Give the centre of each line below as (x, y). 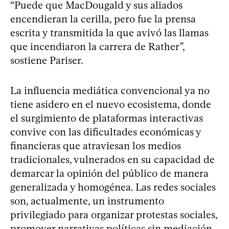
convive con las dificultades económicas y (106, 132)
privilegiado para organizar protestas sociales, (114, 215)
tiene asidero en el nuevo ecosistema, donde (111, 104)
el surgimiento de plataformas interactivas (107, 118)
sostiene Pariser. (47, 60)
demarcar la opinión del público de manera (109, 173)
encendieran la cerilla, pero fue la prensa (103, 19)
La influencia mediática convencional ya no (110, 90)
